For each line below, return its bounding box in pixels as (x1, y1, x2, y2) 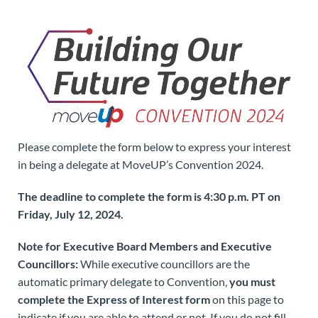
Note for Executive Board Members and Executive (18, 238, 272, 253)
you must (229, 274, 275, 288)
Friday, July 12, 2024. (18, 207, 124, 221)
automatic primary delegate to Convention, (18, 274, 229, 288)
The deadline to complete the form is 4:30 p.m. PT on (18, 189, 280, 203)
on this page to (210, 292, 284, 306)
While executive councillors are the (78, 256, 250, 270)
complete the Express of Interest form (18, 292, 210, 306)
